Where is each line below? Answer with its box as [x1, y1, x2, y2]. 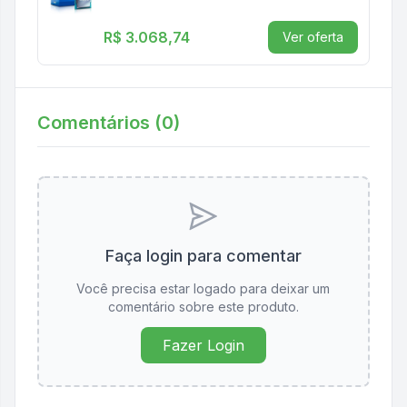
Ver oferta [282, 29, 343, 45]
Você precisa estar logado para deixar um [76, 281, 331, 296]
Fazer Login [162, 336, 244, 354]
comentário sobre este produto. [107, 299, 299, 314]
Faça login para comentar [104, 246, 302, 265]
